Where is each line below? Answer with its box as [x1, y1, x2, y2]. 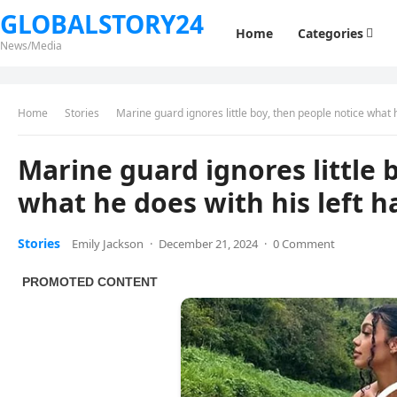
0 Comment [273, 236, 335, 252]
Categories [298, 25, 363, 42]
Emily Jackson [72, 236, 144, 252]
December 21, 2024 [159, 236, 258, 252]
